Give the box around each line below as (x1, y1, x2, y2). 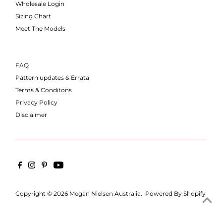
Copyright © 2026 (15, 190, 70, 197)
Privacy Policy (15, 99, 58, 106)
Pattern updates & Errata (15, 74, 90, 81)
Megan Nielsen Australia (69, 190, 141, 197)
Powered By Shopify (145, 190, 206, 197)
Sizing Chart (15, 12, 52, 20)
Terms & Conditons (15, 86, 72, 94)
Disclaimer (15, 111, 48, 118)
